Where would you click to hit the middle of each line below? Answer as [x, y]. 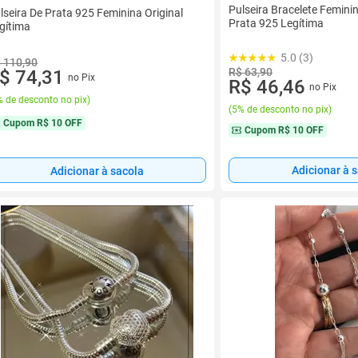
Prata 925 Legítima [276, 24]
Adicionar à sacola [97, 171]
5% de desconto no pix [280, 110]
